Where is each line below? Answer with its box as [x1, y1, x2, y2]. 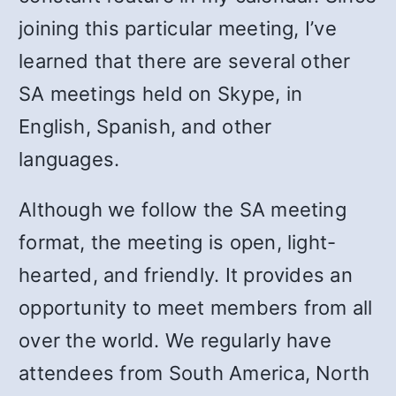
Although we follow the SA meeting [19, 198, 346, 221]
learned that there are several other [19, 49, 351, 72]
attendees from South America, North [19, 362, 370, 385]
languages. [19, 148, 120, 171]
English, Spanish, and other [19, 115, 272, 138]
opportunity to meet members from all [19, 296, 373, 319]
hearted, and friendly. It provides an [19, 263, 353, 286]
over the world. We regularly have [19, 329, 331, 352]
